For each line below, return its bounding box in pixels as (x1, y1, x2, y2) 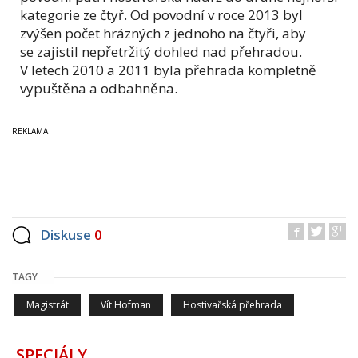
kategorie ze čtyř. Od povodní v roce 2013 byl (20, 5, 303, 24)
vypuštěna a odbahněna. (20, 78, 177, 97)
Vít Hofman (101, 297, 151, 312)
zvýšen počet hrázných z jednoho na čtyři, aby (20, 23, 306, 42)
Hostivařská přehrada (183, 297, 282, 312)
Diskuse (40, 225, 94, 244)
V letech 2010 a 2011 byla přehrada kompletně (20, 60, 316, 79)
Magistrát (26, 297, 69, 312)
